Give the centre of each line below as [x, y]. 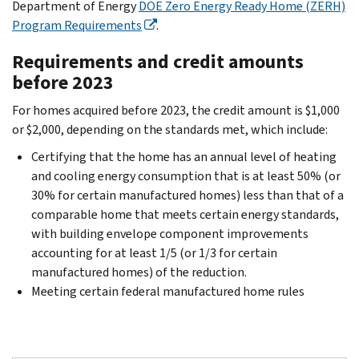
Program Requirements [77, 25]
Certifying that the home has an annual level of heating [184, 156]
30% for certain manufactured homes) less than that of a [188, 195]
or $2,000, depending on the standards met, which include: [170, 129]
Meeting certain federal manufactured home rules [168, 291]
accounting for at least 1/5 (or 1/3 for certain [154, 252]
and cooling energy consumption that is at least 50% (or [186, 175]
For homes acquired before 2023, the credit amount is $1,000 [176, 110]
